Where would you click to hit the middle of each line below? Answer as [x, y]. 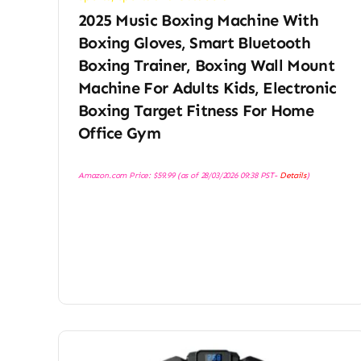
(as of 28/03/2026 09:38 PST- [227, 176]
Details [293, 176]
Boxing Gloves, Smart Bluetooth [194, 43]
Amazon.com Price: [115, 176]
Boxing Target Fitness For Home [195, 111]
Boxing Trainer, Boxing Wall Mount [206, 66]
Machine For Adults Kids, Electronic [207, 88]
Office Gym [119, 133]
